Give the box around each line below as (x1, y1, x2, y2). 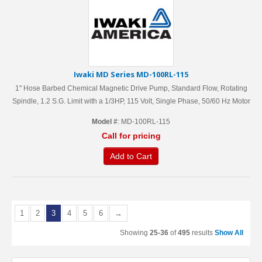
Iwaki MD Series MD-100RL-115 (74, 69, 188, 80)
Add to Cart (110, 151, 152, 161)
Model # (92, 118, 118, 126)
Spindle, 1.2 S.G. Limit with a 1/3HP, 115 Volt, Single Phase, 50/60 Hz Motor (12, 97, 250, 105)
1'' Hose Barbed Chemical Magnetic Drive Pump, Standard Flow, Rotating (15, 84, 247, 92)
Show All (215, 229, 243, 237)
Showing (120, 229, 150, 237)
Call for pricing (101, 131, 161, 140)
